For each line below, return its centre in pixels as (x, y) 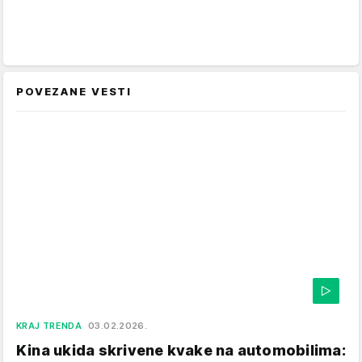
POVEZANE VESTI (74, 92)
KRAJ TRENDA (49, 326)
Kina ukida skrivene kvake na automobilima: (181, 351)
